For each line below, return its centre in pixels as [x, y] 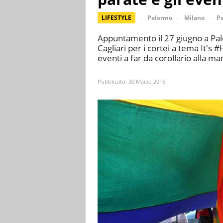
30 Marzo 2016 [147, 82]
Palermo [160, 18]
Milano [194, 18]
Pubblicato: [113, 82]
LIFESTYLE [116, 18]
